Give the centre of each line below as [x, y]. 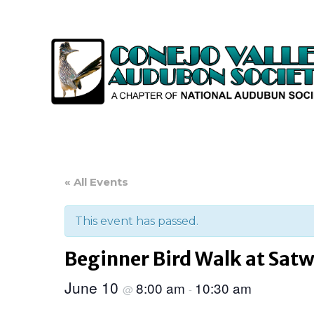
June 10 [94, 288]
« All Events [96, 182]
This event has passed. [137, 221]
